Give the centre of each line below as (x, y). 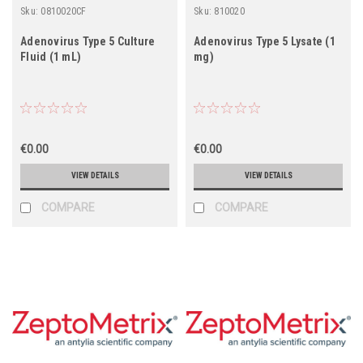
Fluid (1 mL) (51, 56)
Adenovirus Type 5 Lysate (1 (265, 41)
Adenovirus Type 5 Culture (88, 41)
